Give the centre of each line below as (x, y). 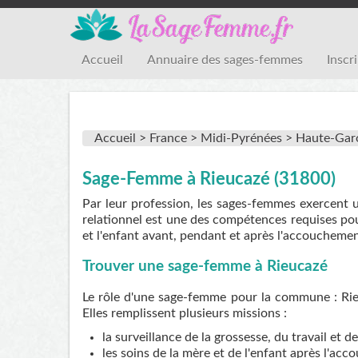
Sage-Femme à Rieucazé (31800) (209, 179)
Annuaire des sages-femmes (225, 60)
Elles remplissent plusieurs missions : (185, 314)
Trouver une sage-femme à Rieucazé (205, 267)
